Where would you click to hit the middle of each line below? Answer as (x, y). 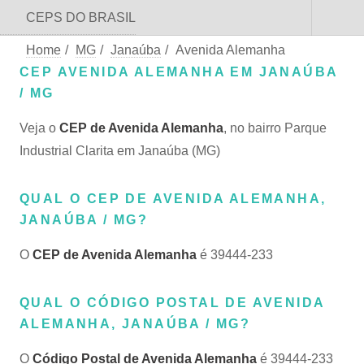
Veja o (39, 128)
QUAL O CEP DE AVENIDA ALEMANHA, (173, 199)
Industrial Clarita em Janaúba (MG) (120, 151)
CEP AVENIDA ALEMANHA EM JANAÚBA (179, 72)
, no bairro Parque (275, 128)
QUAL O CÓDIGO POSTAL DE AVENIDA (172, 303)
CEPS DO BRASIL (81, 17)
